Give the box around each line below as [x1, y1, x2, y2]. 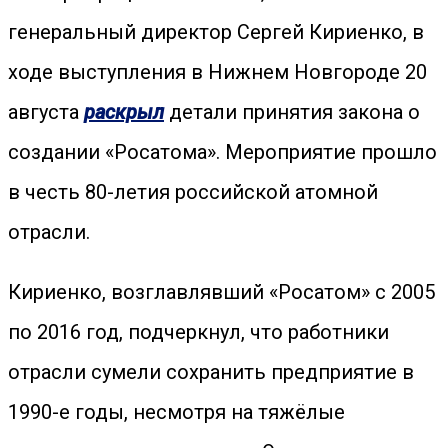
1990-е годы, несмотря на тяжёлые [8, 400, 345, 424]
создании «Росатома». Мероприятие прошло [8, 140, 437, 164]
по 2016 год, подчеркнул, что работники [8, 320, 389, 344]
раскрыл [84, 100, 164, 124]
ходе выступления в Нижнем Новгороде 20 [8, 60, 427, 84]
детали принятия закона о [169, 100, 420, 124]
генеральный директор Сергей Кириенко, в [8, 20, 424, 44]
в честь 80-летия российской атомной [8, 180, 378, 204]
